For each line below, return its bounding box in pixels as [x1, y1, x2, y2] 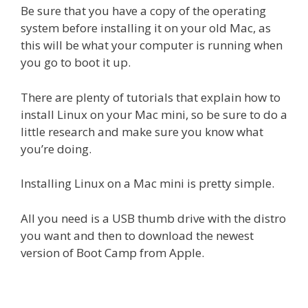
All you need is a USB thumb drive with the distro [21, 210, 286, 226]
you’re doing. [21, 140, 91, 157]
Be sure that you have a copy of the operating [21, 3, 266, 19]
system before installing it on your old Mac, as [21, 20, 271, 36]
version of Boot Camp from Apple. [21, 244, 204, 261]
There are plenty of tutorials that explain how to [21, 89, 280, 105]
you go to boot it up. [21, 54, 131, 71]
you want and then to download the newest [21, 227, 254, 243]
